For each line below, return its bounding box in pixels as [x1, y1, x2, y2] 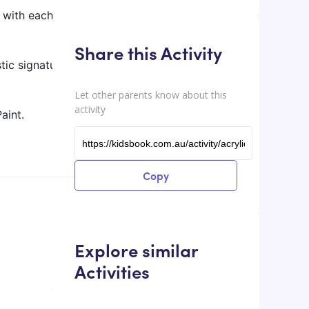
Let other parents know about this [74, 88, 227, 102]
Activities [74, 258, 150, 283]
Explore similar [74, 237, 198, 262]
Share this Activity [74, 39, 222, 65]
